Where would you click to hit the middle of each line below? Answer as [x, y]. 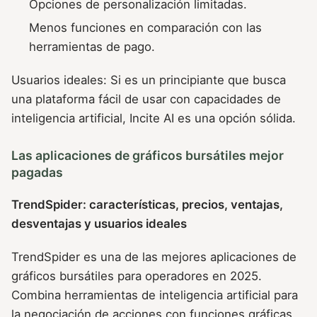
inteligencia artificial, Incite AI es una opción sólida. [154, 119]
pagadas [37, 172]
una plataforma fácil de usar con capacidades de [146, 99]
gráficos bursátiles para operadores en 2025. [137, 276]
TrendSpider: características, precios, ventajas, [147, 204]
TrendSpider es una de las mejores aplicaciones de [154, 257]
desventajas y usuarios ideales [99, 223]
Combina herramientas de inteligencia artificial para [155, 295]
